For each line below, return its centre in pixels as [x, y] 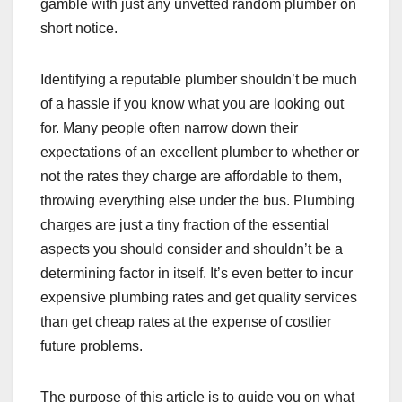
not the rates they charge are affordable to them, [191, 176]
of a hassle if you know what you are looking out [192, 103]
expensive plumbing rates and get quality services [199, 297]
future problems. [93, 345]
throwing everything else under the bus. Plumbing [197, 200]
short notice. [81, 28]
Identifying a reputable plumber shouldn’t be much [199, 79]
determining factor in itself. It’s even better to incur [197, 273]
